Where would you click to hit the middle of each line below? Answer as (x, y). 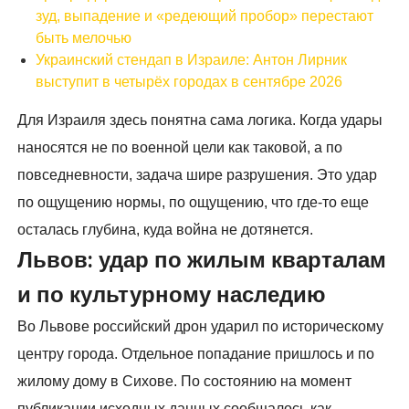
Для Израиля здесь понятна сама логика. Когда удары (200, 121)
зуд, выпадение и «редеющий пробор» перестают (205, 16)
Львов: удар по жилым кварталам (202, 261)
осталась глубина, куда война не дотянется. (166, 230)
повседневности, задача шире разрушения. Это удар (198, 175)
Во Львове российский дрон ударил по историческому (201, 327)
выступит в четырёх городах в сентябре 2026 (189, 82)
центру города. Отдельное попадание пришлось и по (196, 354)
